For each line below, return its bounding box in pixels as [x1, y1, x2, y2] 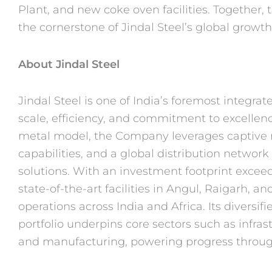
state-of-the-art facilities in [18, 182, 166, 196]
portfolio [18, 217, 67, 231]
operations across [18, 200, 117, 214]
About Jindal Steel [18, 57, 120, 71]
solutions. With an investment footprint [18, 165, 236, 178]
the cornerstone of [18, 21, 121, 35]
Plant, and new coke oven [18, 3, 163, 17]
